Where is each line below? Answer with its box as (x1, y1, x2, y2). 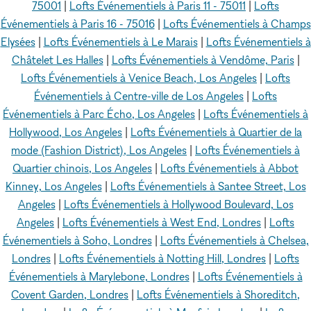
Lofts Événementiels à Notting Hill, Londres (59, 251, 266, 265)
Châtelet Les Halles (11, 53, 103, 67)
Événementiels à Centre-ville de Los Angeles (34, 89, 244, 103)
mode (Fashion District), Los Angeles (11, 143, 187, 157)
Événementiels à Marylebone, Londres (8, 269, 190, 283)
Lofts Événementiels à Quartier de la (131, 125, 302, 139)
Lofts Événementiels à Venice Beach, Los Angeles (21, 71, 257, 85)
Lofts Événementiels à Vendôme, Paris (111, 53, 294, 67)
